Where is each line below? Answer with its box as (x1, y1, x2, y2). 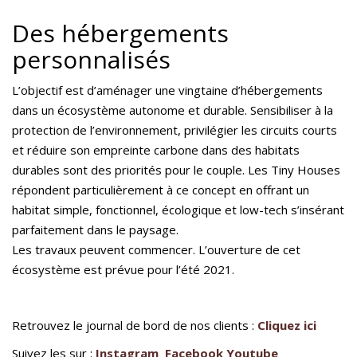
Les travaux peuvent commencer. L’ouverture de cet (12, 241, 300, 257)
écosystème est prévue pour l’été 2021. (12, 261, 234, 277)
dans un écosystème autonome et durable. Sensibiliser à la (12, 101, 333, 118)
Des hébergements (12, 16, 229, 49)
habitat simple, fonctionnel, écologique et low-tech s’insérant (12, 201, 344, 218)
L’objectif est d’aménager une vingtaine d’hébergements (12, 81, 323, 98)
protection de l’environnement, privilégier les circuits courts (12, 121, 337, 138)
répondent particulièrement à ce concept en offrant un (12, 181, 309, 198)
